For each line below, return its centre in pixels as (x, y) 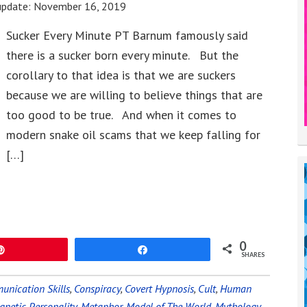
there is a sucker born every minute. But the (122, 55)
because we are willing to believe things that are (134, 95)
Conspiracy (97, 288)
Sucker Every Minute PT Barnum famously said (127, 35)
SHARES (253, 255)
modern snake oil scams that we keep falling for (133, 135)
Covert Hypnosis (159, 288)
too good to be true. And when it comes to (121, 115)
